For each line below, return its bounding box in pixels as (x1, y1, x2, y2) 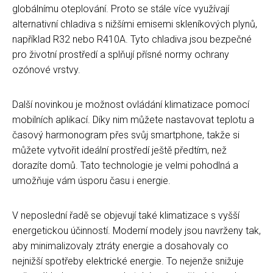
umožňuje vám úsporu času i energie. (12, 174, 171, 186)
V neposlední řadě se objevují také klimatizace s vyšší (12, 209, 239, 221)
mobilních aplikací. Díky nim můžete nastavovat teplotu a (12, 113, 254, 126)
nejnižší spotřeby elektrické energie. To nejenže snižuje (12, 255, 244, 267)
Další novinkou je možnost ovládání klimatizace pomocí (12, 98, 249, 110)
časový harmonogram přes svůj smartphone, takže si (12, 129, 239, 141)
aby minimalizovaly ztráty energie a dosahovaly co (12, 239, 229, 252)
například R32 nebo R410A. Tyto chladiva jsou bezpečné (12, 33, 252, 45)
